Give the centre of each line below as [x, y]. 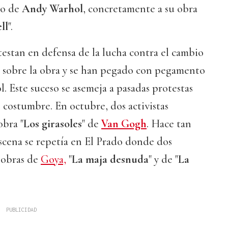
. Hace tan [169, 124]
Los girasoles [53, 124]
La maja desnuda [110, 160]
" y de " [163, 160]
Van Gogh [124, 124]
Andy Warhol [52, 9]
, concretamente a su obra [140, 9]
